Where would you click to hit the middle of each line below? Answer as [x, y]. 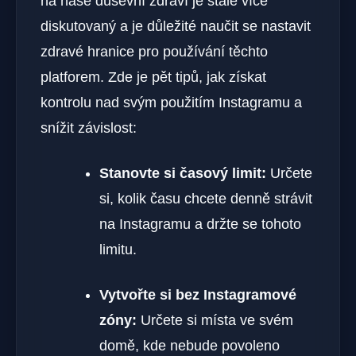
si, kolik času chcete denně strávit [206, 198]
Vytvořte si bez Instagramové [198, 294]
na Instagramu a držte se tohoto [200, 224]
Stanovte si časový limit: [183, 173]
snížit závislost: [89, 128]
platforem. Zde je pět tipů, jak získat [153, 77]
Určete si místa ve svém [215, 320]
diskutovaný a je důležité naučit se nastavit [176, 26]
